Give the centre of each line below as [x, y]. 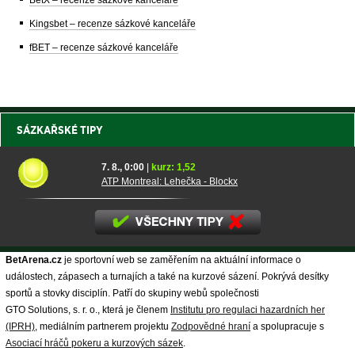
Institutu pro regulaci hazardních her [248, 310]
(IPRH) [20, 327]
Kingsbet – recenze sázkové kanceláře [113, 24]
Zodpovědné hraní [211, 327]
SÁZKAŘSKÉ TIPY [60, 130]
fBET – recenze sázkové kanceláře [104, 48]
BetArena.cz [34, 260]
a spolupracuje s [287, 327]
